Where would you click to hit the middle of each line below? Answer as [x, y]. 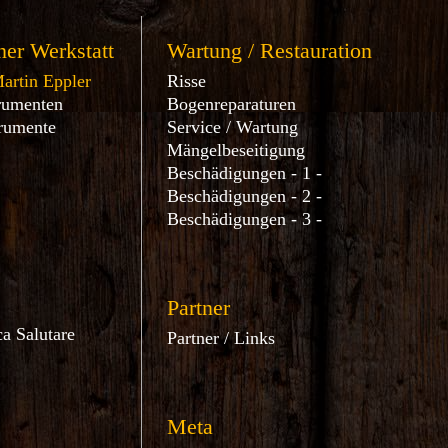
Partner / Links [221, 338]
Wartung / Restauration [270, 50]
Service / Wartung [233, 127]
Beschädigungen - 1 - [245, 173]
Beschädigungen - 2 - [245, 196]
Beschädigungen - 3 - [245, 219]
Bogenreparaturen [232, 104]
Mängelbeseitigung [236, 150]
